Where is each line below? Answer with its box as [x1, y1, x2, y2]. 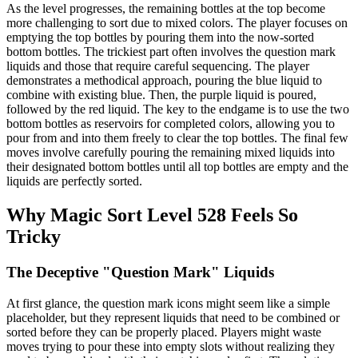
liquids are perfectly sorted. [6, 174, 142, 189]
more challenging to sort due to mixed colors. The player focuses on [6, 16, 348, 30]
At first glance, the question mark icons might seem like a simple [6, 296, 330, 310]
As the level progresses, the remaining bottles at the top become [6, 2, 325, 16]
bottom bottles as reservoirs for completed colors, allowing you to [6, 117, 335, 131]
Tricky [6, 226, 61, 248]
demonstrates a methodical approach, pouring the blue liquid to [6, 74, 322, 88]
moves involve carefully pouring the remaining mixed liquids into [6, 145, 335, 160]
